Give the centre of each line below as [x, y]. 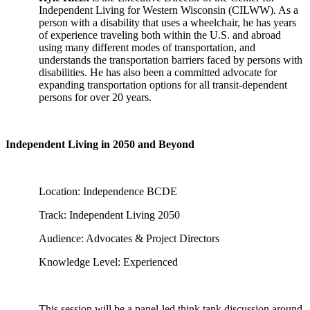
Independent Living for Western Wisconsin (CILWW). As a [168, 10]
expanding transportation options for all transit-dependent [163, 85]
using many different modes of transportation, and [147, 47]
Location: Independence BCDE [108, 191]
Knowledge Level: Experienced [108, 262]
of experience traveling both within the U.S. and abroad [160, 35]
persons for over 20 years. [95, 97]
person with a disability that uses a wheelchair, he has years [167, 22]
